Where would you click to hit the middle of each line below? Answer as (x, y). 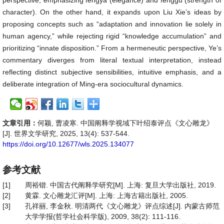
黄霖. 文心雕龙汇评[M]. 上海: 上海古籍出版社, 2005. (106, 195)
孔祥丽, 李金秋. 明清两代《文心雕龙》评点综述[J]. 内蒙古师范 (122, 206)
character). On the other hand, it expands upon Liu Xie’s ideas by (112, 12)
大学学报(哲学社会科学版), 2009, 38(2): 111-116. (103, 216)
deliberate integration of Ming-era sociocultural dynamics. (93, 84)
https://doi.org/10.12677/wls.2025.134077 (68, 144)
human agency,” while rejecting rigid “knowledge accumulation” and (112, 36)
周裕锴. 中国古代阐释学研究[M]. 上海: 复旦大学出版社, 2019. (120, 185)
